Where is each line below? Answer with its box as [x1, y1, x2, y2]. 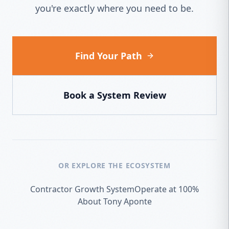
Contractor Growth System [30, 184, 134, 195]
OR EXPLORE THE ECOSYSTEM [58, 161, 171, 171]
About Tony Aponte [77, 196, 152, 208]
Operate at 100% [134, 184, 199, 195]
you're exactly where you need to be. [35, 2, 194, 15]
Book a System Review [63, 89, 166, 102]
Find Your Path [75, 50, 142, 62]
